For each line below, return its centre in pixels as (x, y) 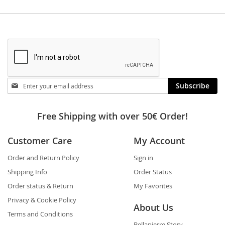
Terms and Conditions (40, 214)
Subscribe (193, 86)
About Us (153, 207)
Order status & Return (40, 186)
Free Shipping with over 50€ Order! (113, 116)
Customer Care (40, 141)
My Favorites (153, 186)
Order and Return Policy (43, 158)
